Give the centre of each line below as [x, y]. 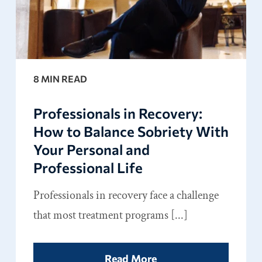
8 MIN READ [60, 78]
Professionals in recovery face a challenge [126, 195]
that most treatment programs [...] [110, 215]
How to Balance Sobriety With [131, 131]
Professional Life [88, 167]
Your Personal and [91, 149]
